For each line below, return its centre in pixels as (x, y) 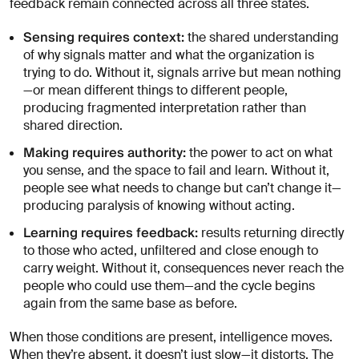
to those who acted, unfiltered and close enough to (171, 250)
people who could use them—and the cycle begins (169, 285)
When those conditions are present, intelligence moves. (171, 337)
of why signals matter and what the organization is (169, 54)
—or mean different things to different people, (156, 90)
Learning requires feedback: (111, 233)
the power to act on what (260, 152)
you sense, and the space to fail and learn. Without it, (177, 170)
